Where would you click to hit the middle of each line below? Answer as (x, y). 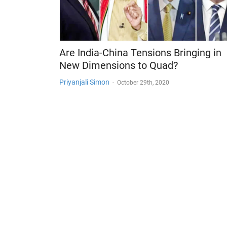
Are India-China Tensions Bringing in (140, 53)
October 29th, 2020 (143, 83)
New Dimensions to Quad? (119, 66)
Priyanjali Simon (84, 82)
